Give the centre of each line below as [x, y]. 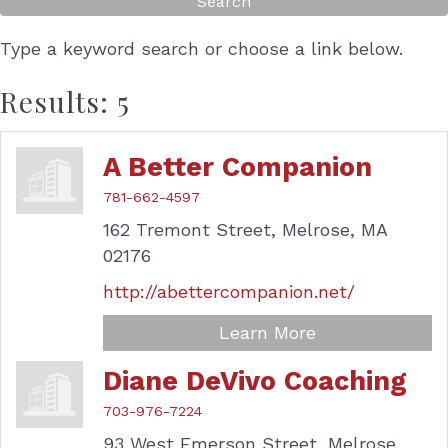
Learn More [268, 332]
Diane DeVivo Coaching [255, 381]
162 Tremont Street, [190, 229]
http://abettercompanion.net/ [229, 291]
